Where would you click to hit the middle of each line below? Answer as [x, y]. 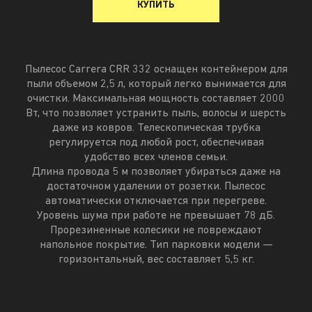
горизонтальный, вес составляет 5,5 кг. [156, 260]
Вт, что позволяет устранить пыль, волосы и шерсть [156, 114]
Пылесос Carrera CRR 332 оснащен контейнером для [156, 70]
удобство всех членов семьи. [156, 158]
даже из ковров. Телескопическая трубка [156, 128]
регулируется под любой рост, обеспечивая [156, 143]
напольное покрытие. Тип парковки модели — [156, 245]
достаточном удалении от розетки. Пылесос [156, 187]
